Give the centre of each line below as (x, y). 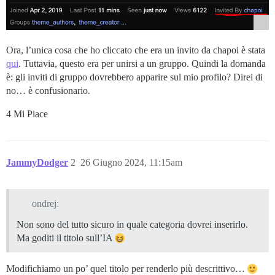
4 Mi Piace (27, 114)
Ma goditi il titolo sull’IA (66, 238)
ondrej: (45, 204)
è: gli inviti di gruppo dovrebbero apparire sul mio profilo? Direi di (134, 77)
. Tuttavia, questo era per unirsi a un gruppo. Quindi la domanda (142, 64)
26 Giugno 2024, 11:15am (131, 163)
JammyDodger (37, 163)
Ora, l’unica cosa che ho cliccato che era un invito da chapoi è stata (136, 50)
